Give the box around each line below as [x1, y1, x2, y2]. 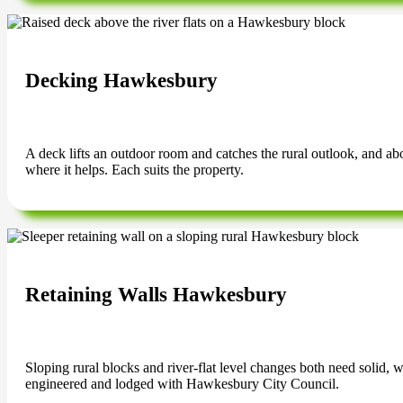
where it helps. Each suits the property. [25, 162, 244, 178]
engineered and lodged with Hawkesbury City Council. [25, 376, 339, 392]
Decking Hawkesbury [25, 69, 218, 93]
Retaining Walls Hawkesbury [25, 283, 287, 307]
